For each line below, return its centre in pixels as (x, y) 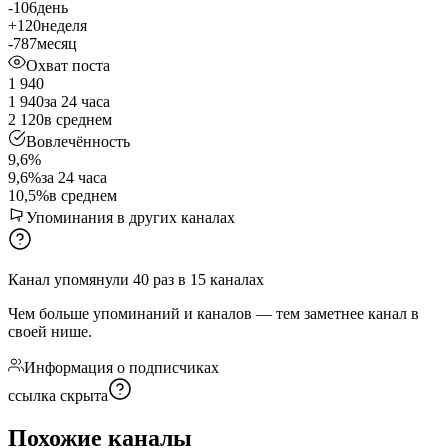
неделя (64, 25)
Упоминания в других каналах (130, 217)
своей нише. (50, 331)
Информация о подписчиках (121, 367)
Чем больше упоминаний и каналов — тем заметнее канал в (213, 313)
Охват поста (68, 65)
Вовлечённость (78, 141)
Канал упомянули (68, 279)
